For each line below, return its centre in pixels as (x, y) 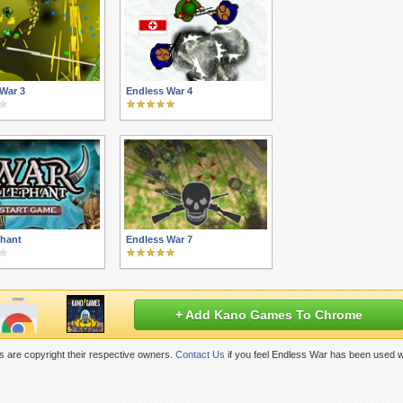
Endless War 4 (159, 91)
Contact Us (200, 354)
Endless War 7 (159, 239)
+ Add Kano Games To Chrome (269, 315)
